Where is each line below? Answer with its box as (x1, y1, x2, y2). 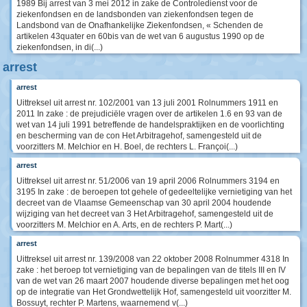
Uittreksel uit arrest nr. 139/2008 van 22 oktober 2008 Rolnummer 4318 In (16, 254, 289, 265)
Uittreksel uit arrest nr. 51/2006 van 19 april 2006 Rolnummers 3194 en (16, 176, 280, 186)
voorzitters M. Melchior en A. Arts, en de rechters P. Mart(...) (16, 220, 232, 230)
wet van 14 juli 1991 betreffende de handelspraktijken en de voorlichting (16, 120, 284, 130)
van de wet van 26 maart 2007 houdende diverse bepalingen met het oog (16, 276, 289, 286)
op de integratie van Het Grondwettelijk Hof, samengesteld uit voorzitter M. (16, 287, 291, 297)
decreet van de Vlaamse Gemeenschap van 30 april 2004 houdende (16, 198, 271, 208)
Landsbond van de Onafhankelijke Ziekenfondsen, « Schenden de (16, 21, 263, 31)
